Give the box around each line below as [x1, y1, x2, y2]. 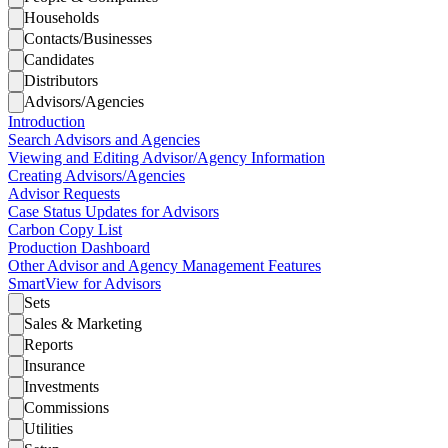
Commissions [24, 399, 109, 416]
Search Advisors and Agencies [8, 131, 200, 148]
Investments [24, 378, 99, 395]
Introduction [8, 113, 85, 130]
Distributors [24, 72, 98, 89]
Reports [24, 336, 73, 353]
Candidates [24, 51, 94, 68]
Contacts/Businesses [24, 30, 152, 47]
